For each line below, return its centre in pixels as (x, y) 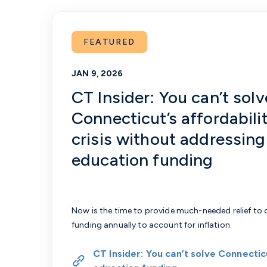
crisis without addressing (169, 139)
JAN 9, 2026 (97, 74)
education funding (142, 160)
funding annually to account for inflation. (152, 225)
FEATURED (109, 42)
